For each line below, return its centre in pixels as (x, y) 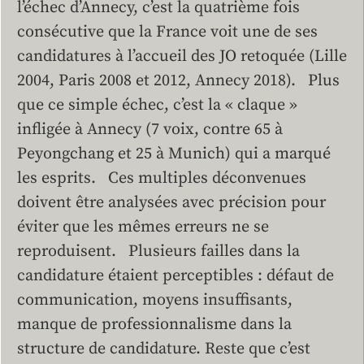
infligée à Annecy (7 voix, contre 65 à (150, 130)
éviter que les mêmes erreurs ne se (143, 227)
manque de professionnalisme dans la (154, 325)
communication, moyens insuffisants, (155, 301)
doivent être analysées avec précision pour (171, 203)
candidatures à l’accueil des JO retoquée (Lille (182, 57)
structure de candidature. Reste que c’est (164, 349)
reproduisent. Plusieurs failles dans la (158, 252)
